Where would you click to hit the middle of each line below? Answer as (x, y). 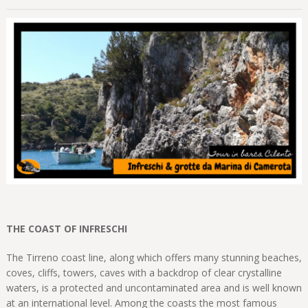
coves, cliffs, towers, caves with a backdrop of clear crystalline (144, 272)
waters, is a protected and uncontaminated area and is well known (154, 287)
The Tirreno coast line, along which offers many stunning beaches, (154, 257)
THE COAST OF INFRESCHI (66, 228)
